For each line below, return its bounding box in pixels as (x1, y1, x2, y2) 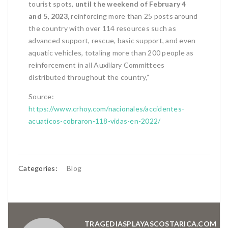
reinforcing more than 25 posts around (69, 11, 198, 20)
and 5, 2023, (28, 11, 69, 20)
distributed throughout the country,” (28, 72, 149, 81)
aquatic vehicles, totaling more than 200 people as (28, 48, 194, 57)
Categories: (18, 163, 59, 173)
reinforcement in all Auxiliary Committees (28, 60, 165, 69)
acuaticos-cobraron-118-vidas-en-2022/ (28, 116, 161, 125)
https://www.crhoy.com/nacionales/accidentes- (28, 104, 184, 113)
